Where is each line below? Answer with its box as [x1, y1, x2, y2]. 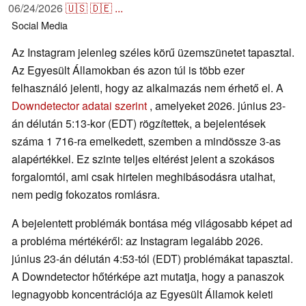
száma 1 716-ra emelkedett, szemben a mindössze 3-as [12, 133, 281, 150]
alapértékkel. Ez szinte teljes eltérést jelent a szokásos [12, 151, 275, 167]
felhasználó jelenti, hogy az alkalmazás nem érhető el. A [12, 80, 283, 96]
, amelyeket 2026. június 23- [147, 98, 286, 114]
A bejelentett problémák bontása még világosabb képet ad [12, 215, 292, 232]
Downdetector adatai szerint [12, 98, 147, 114]
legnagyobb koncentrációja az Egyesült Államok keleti [12, 286, 273, 303]
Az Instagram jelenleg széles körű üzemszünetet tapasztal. [12, 44, 294, 61]
